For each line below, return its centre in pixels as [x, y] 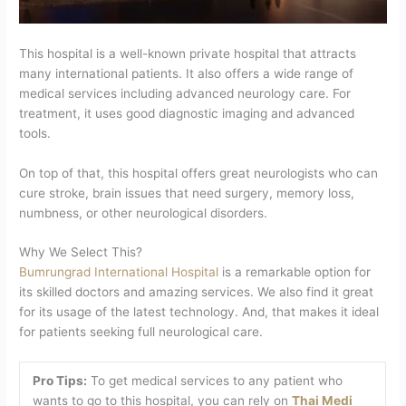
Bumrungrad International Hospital [119, 272]
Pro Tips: [59, 381]
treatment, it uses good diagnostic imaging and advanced [187, 113]
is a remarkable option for [295, 272]
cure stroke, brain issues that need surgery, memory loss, [187, 193]
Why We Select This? [81, 252]
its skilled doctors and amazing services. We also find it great [197, 292]
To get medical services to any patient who [214, 381]
